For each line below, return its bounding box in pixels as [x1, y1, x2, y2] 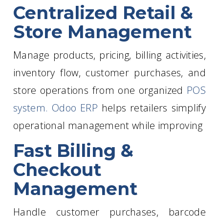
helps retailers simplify [97, 101, 206, 115]
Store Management [13, 21, 192, 43]
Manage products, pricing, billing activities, [13, 48, 206, 62]
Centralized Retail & [13, 2, 194, 24]
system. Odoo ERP [13, 101, 98, 115]
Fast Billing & [13, 139, 134, 161]
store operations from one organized [13, 84, 187, 97]
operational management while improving [13, 119, 203, 132]
